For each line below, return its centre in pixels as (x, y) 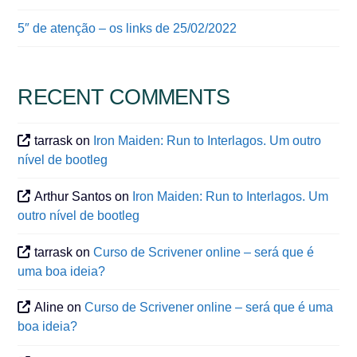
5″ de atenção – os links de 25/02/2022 (127, 28)
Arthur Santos (73, 196)
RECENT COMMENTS (124, 97)
